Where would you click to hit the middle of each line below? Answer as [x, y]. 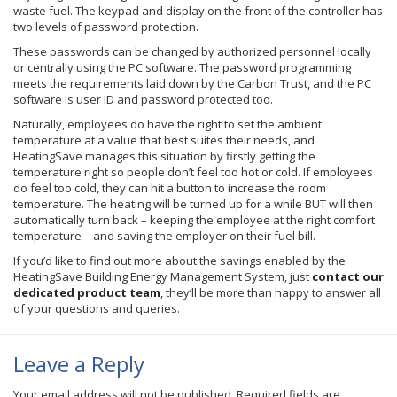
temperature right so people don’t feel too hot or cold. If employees [193, 172]
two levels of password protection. [106, 27]
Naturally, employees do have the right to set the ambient [167, 124]
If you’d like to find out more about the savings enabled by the [179, 261]
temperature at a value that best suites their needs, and [164, 140]
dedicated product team [87, 292]
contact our [348, 276]
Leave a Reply [79, 364]
